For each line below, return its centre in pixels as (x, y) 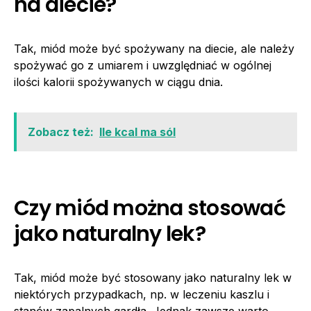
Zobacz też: (61, 132)
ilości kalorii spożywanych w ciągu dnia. (118, 82)
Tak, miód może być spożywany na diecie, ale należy (154, 48)
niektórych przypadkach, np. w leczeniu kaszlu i (142, 294)
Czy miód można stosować (150, 208)
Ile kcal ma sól (137, 132)
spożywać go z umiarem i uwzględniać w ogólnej (143, 65)
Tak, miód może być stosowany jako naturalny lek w (153, 277)
